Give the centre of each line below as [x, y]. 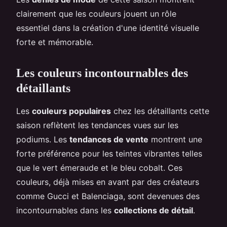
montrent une [175, 139]
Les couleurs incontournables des [102, 73]
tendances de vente [109, 139]
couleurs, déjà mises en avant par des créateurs [108, 182]
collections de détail [154, 210]
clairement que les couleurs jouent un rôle [96, 13]
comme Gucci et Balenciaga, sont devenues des [108, 196]
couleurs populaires [71, 111]
